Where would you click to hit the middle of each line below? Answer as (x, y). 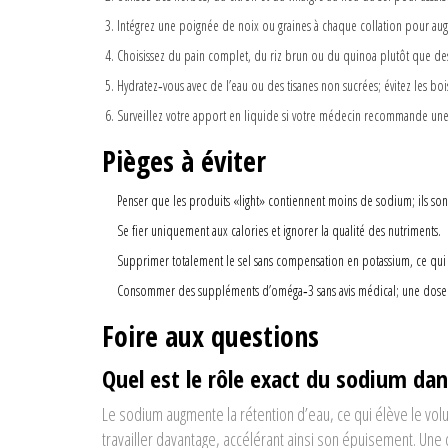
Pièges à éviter (184, 161)
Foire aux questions (210, 336)
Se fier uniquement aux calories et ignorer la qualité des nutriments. (279, 231)
